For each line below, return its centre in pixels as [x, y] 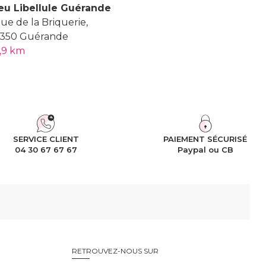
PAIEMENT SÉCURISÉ [205, 139]
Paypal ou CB [205, 149]
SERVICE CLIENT [46, 139]
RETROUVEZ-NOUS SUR [115, 251]
